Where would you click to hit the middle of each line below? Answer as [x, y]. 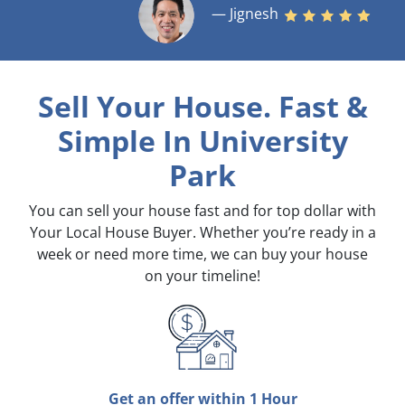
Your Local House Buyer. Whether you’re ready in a [202, 233]
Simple [106, 141]
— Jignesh [247, 14]
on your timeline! [202, 276]
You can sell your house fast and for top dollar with [202, 211]
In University [251, 141]
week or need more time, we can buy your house [202, 254]
